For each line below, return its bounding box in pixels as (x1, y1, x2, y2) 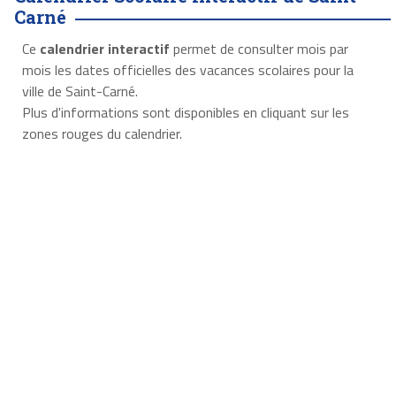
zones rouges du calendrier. (21, 123, 182, 145)
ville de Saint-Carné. (21, 80, 138, 103)
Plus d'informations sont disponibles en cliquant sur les (21, 102, 349, 124)
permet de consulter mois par (169, 38, 348, 60)
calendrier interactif (39, 38, 170, 60)
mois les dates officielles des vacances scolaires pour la (21, 59, 354, 81)
